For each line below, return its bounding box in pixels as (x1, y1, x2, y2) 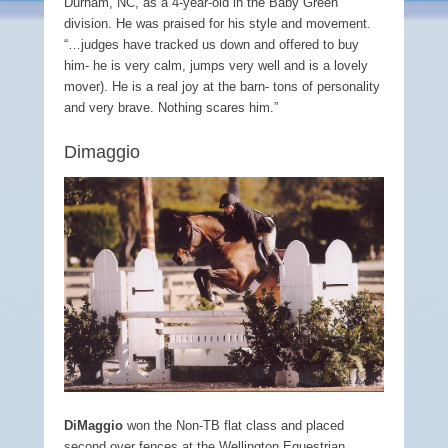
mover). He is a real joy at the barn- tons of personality (64, 79, 380, 95)
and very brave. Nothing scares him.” (64, 100, 278, 116)
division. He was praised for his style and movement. (64, 16, 371, 32)
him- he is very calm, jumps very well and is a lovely (64, 58, 368, 74)
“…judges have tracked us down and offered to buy (64, 37, 359, 53)
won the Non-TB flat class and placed (123, 418, 344, 434)
